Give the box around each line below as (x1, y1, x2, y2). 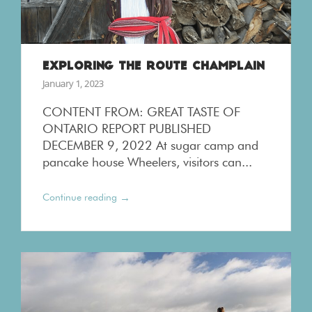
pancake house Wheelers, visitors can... (42, 154, 252, 169)
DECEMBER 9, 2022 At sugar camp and (42, 137, 258, 153)
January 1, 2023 (42, 77, 104, 90)
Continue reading (42, 191, 117, 203)
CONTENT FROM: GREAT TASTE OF (42, 104, 240, 119)
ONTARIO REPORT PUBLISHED (42, 120, 211, 136)
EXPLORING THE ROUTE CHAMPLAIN (42, 61, 265, 72)
